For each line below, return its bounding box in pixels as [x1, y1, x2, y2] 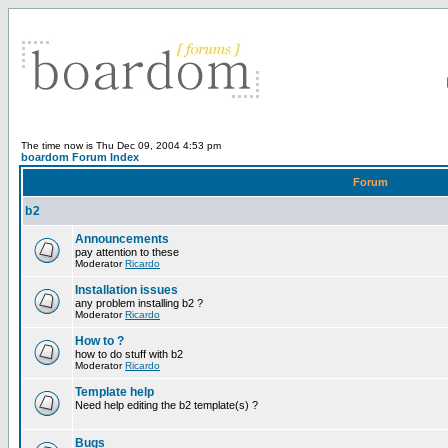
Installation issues [75, 283, 178, 297]
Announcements [75, 232, 169, 246]
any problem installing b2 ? [75, 297, 203, 309]
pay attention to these [75, 246, 179, 258]
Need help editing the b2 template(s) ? [75, 399, 258, 411]
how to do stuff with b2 [75, 348, 183, 360]
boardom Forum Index [21, 151, 139, 163]
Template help [75, 385, 154, 399]
